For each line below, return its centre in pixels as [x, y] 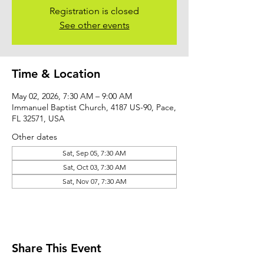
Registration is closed [94, 11]
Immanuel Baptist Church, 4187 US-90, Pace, [94, 107]
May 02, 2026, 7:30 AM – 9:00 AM [72, 96]
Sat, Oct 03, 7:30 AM [94, 167]
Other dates [34, 136]
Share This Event [57, 248]
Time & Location [56, 73]
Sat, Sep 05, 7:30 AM [94, 153]
